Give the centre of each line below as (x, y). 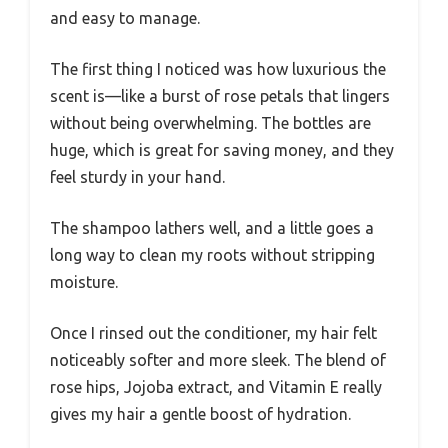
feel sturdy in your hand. (137, 176)
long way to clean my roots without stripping (212, 254)
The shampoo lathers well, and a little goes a (212, 227)
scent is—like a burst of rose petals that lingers (220, 95)
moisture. (84, 281)
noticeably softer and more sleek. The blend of (218, 359)
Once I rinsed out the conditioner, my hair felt (213, 332)
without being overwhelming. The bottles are (210, 122)
